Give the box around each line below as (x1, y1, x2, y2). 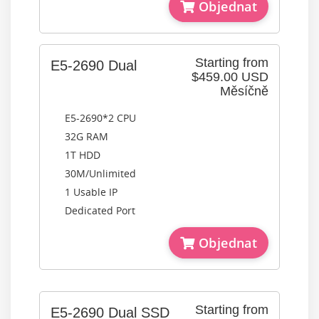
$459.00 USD (192, 70, 268, 84)
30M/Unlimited (65, 167, 136, 180)
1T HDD (65, 148, 100, 162)
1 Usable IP (65, 185, 117, 199)
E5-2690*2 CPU (65, 111, 136, 125)
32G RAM (65, 130, 108, 143)
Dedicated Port (65, 204, 135, 217)
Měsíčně (220, 84, 268, 98)
